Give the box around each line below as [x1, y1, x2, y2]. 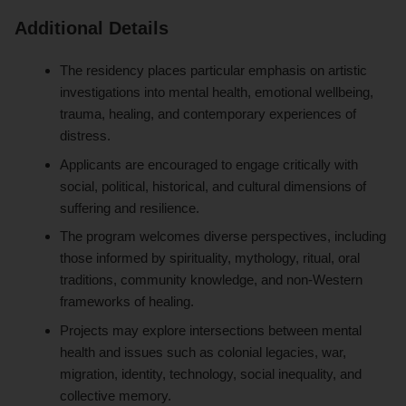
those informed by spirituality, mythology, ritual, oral [60, 250, 361, 266]
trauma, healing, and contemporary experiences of [60, 106, 357, 122]
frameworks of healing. [60, 294, 195, 310]
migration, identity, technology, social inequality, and [60, 366, 362, 382]
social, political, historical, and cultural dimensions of [60, 178, 367, 194]
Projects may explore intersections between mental [60, 323, 362, 339]
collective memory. [60, 388, 172, 404]
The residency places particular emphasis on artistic [60, 63, 368, 79]
